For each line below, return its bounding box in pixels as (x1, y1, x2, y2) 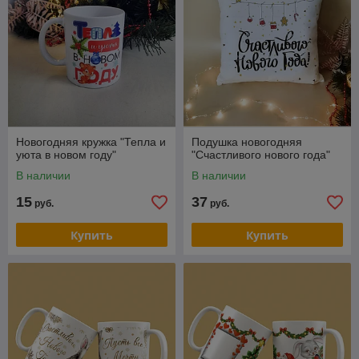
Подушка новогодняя (192, 135, 302, 148)
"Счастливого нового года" (192, 148, 330, 161)
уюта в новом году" (16, 148, 116, 161)
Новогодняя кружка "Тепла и (16, 135, 166, 148)
